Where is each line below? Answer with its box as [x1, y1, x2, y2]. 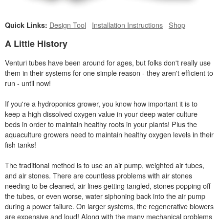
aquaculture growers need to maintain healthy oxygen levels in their [5, 129, 214, 139]
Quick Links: [5, 20, 47, 30]
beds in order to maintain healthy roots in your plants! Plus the [5, 118, 197, 129]
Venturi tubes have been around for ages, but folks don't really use [5, 57, 211, 67]
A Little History [5, 37, 67, 50]
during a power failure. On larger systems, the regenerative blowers [5, 200, 214, 211]
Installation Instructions [92, 19, 163, 30]
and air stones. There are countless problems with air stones [5, 170, 192, 180]
